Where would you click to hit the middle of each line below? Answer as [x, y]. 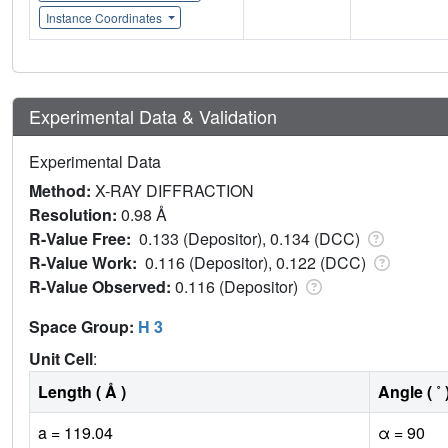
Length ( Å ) [82, 391]
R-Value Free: [84, 238]
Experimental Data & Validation [153, 115]
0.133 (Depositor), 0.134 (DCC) [251, 238]
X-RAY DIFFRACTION [174, 190]
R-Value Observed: [102, 286]
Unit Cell [61, 358]
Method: [62, 190]
